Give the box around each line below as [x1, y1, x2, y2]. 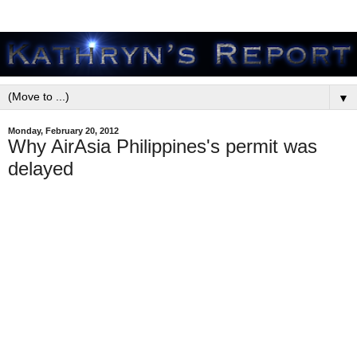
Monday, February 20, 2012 [8, 126, 119, 135]
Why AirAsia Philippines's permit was [8, 135, 317, 157]
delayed [8, 158, 73, 179]
